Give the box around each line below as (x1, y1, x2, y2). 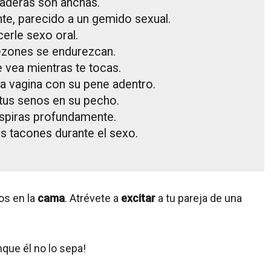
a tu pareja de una (158, 192, 242, 205)
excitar (121, 192, 158, 205)
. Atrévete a (65, 192, 121, 205)
